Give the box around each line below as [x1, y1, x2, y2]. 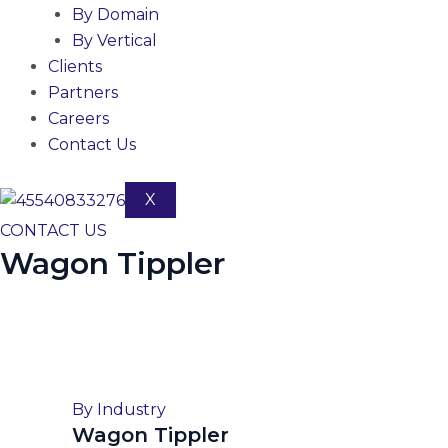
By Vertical [72, 31, 157, 50]
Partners [48, 83, 118, 102]
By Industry [72, 399, 166, 419]
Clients [48, 57, 102, 76]
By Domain [72, 5, 159, 24]
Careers [48, 109, 109, 128]
